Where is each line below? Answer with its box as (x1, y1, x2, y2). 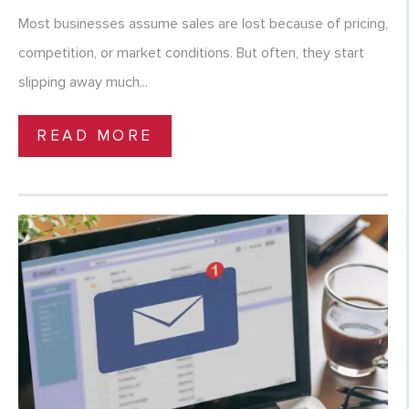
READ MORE (37, 126, 153, 146)
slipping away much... (18, 73, 148, 92)
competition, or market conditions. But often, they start (18, 44, 364, 63)
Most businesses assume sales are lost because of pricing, (18, 15, 388, 34)
